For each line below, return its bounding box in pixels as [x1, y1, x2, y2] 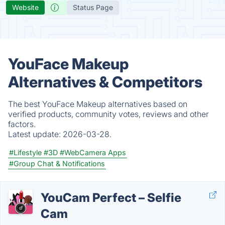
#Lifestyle [9, 148, 42, 157]
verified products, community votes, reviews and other [8, 109, 209, 119]
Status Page [73, 3, 113, 12]
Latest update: [8, 129, 63, 139]
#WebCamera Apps [60, 148, 126, 157]
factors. [8, 119, 36, 129]
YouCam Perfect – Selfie [41, 190, 181, 205]
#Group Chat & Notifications [9, 159, 105, 168]
